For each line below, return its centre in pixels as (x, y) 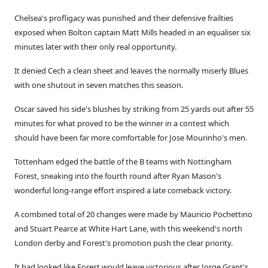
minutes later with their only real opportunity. (95, 47)
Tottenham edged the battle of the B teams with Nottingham (123, 162)
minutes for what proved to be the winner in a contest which (122, 123)
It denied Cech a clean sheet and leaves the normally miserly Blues (131, 71)
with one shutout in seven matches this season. (99, 85)
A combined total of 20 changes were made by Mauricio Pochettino (133, 214)
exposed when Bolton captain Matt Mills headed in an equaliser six (133, 32)
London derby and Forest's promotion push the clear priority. (124, 243)
